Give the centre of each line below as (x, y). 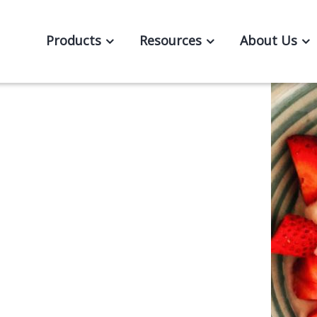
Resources (170, 40)
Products (73, 40)
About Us (268, 40)
